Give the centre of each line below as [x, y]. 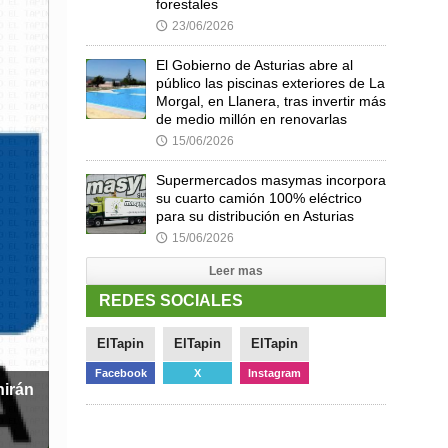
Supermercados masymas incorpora [271, 180]
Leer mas [236, 271]
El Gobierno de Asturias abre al [254, 65]
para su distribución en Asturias [255, 216]
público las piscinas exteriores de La [270, 83]
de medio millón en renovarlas [251, 119]
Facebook [120, 373]
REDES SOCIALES [171, 300]
